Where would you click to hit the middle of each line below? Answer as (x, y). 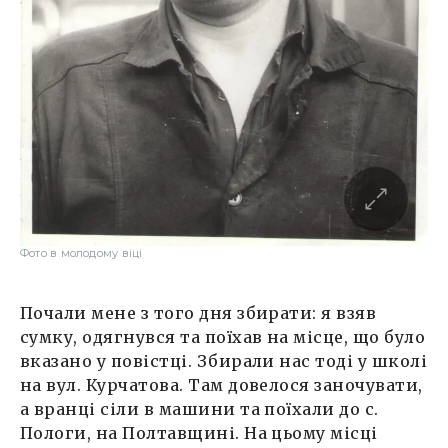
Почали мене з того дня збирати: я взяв (198, 312)
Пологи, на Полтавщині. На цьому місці (199, 432)
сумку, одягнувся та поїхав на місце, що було (223, 336)
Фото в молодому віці (81, 252)
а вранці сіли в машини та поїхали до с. (199, 408)
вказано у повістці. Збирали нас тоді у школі (224, 360)
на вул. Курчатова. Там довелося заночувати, (221, 384)
